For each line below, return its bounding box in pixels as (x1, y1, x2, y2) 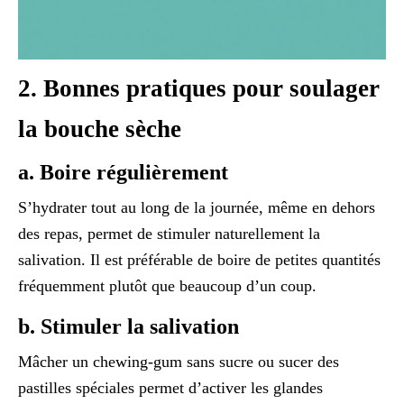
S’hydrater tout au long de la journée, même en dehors (18, 197, 375, 216)
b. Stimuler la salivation (18, 314, 239, 338)
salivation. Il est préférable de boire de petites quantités (18, 250, 381, 269)
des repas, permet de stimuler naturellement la (18, 224, 320, 243)
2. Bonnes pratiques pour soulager (18, 74, 380, 102)
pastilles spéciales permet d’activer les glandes (18, 378, 323, 397)
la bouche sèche (18, 115, 181, 142)
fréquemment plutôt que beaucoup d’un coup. (18, 276, 317, 295)
